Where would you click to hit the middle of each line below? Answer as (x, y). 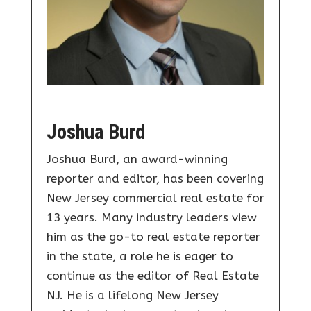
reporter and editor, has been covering (155, 179)
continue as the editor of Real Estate (152, 276)
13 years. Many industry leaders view (151, 218)
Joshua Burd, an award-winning (137, 159)
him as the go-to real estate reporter (153, 237)
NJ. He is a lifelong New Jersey (132, 295)
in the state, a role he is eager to (140, 257)
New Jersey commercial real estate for (155, 198)
